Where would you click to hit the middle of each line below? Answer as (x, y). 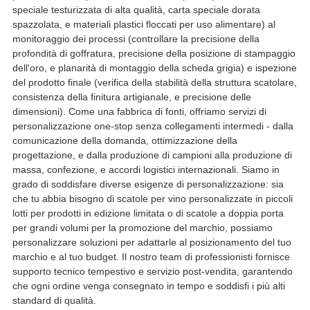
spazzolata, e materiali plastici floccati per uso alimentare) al (144, 24)
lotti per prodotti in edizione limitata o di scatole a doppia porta (148, 213)
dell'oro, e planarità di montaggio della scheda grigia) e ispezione (154, 67)
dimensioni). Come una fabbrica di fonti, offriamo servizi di (139, 111)
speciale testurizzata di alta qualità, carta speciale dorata (136, 9)
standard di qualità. (54, 300)
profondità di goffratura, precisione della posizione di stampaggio (154, 53)
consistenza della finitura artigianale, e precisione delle (131, 97)
